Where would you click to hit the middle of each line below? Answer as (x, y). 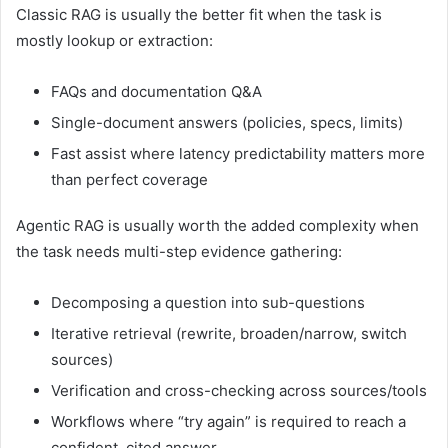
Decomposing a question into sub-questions (208, 303)
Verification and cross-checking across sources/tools (239, 391)
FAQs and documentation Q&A (156, 92)
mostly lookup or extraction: (114, 41)
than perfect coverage (129, 180)
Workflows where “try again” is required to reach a (228, 422)
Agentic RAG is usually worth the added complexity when (217, 226)
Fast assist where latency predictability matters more (238, 154)
